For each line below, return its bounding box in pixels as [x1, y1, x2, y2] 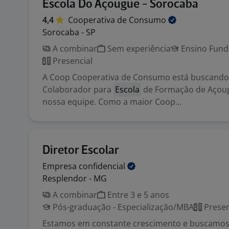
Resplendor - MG [42, 173, 107, 184]
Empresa [42, 161, 79, 172]
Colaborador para [42, 84, 113, 95]
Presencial [51, 55, 93, 66]
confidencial [79, 161, 127, 172]
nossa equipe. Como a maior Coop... [42, 96, 181, 107]
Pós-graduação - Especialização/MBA [51, 201, 194, 213]
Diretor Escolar [42, 145, 119, 156]
